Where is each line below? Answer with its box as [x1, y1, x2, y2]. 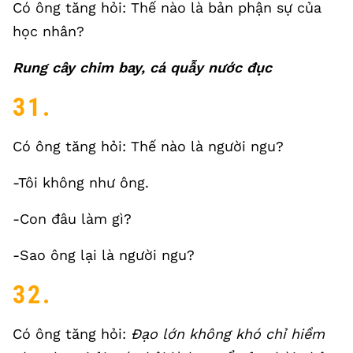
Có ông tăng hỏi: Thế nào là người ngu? [13, 138, 284, 154]
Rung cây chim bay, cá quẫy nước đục [13, 59, 272, 76]
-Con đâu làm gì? [13, 210, 132, 227]
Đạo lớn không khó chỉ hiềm [131, 325, 325, 342]
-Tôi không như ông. [13, 174, 149, 191]
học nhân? [13, 23, 84, 39]
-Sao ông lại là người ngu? [13, 247, 195, 263]
